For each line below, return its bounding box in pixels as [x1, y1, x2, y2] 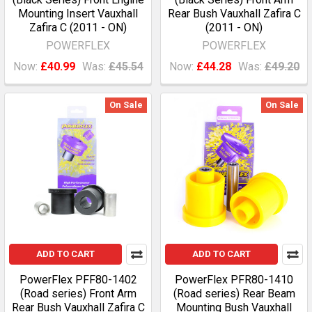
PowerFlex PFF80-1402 [19, 273, 137, 286]
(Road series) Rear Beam [173, 287, 295, 300]
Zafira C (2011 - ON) [29, 21, 127, 34]
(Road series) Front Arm [19, 287, 136, 300]
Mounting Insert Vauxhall [18, 7, 138, 20]
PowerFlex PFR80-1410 [175, 273, 293, 286]
